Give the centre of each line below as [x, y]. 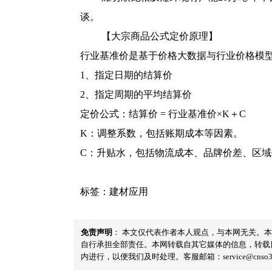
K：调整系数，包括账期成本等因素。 [161, 133]
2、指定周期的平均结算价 [136, 94]
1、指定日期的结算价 [126, 75]
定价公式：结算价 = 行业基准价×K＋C [163, 114]
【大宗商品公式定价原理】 [160, 36]
